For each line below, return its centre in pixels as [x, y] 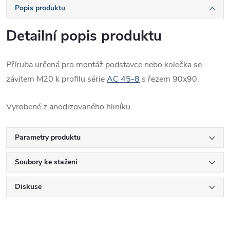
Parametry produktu [48, 137]
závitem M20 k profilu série [56, 79]
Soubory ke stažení [46, 162]
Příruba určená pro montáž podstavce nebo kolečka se [104, 64]
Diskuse [28, 186]
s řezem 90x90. [169, 79]
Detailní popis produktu [84, 36]
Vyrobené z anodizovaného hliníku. [69, 107]
